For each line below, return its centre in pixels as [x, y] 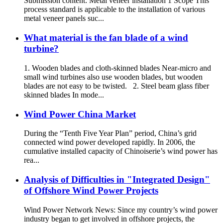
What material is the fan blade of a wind [106, 38]
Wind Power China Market [80, 114]
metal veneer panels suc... [64, 18]
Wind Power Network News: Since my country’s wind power [121, 210]
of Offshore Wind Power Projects [91, 190]
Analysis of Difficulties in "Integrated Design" [117, 179]
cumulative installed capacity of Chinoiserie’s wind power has [121, 151]
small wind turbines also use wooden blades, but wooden [113, 77]
